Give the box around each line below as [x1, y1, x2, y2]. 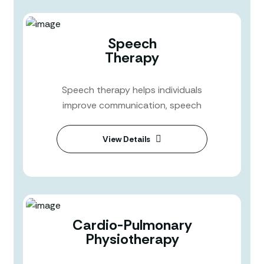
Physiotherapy [85, 229, 179, 248]
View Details [103, 133, 150, 144]
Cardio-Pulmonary [72, 215, 192, 234]
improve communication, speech [62, 98, 202, 111]
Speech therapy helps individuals [62, 83, 202, 96]
